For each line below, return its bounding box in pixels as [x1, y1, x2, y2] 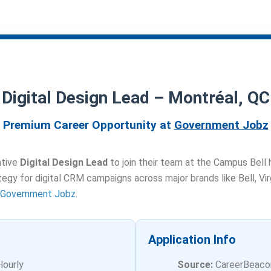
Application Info [148, 232, 236, 247]
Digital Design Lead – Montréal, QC [1, 88, 270, 108]
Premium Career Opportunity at [2, 118, 174, 132]
